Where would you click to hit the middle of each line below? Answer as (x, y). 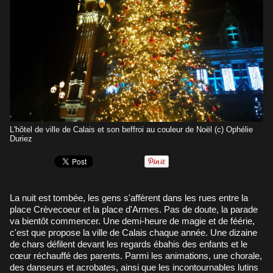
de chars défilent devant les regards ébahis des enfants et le (129, 244)
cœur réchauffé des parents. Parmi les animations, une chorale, (136, 255)
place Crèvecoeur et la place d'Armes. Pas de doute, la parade (134, 209)
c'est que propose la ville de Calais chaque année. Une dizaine (133, 232)
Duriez (21, 138)
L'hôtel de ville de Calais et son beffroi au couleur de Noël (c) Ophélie (131, 129)
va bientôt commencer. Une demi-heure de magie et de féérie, (132, 221)
